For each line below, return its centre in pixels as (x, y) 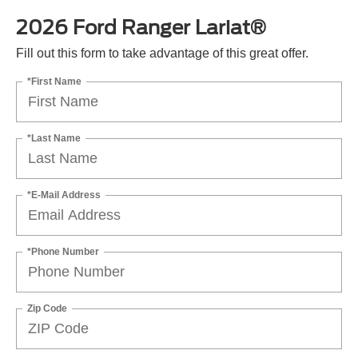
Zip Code (47, 308)
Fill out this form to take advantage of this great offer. (162, 54)
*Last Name (54, 138)
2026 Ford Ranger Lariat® (141, 28)
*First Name (54, 81)
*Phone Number (63, 251)
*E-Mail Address (64, 195)
